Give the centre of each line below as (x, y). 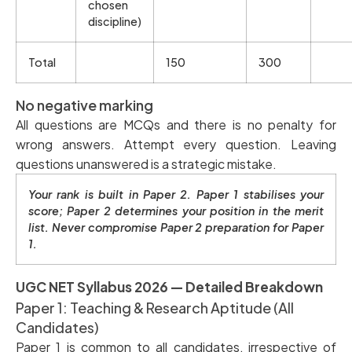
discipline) (115, 21)
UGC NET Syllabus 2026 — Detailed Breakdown (169, 286)
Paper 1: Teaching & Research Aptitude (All (155, 307)
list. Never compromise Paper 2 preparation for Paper (176, 227)
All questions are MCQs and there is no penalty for (176, 124)
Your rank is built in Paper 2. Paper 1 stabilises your (176, 194)
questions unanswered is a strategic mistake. (146, 163)
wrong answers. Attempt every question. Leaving (176, 144)
